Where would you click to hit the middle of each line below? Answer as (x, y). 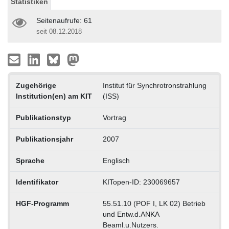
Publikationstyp (43, 117)
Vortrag (114, 117)
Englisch (116, 160)
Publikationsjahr (44, 139)
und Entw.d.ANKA (131, 214)
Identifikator (37, 182)
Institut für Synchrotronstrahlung (154, 85)
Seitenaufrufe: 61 (64, 20)
